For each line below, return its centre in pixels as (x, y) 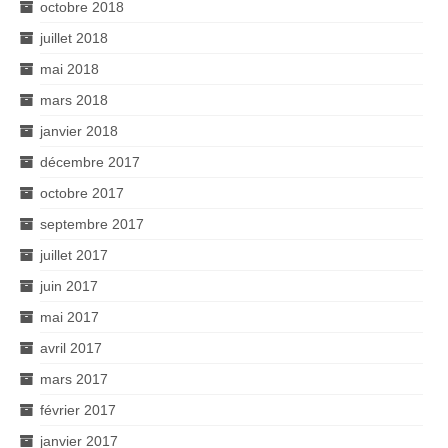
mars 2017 (74, 378)
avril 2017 (71, 347)
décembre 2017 (90, 161)
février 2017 (78, 409)
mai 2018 (69, 68)
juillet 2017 (74, 254)
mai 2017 (69, 316)
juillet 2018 (74, 37)
